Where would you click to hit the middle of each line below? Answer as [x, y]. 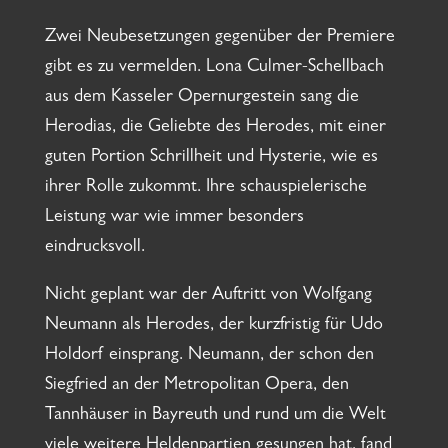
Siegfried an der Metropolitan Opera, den [196, 386]
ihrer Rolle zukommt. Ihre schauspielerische [205, 188]
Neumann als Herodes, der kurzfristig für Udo [213, 326]
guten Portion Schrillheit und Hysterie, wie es [211, 158]
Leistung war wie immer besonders [174, 218]
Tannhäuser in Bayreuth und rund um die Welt [215, 416]
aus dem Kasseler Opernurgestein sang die [201, 98]
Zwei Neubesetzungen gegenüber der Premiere [219, 38]
